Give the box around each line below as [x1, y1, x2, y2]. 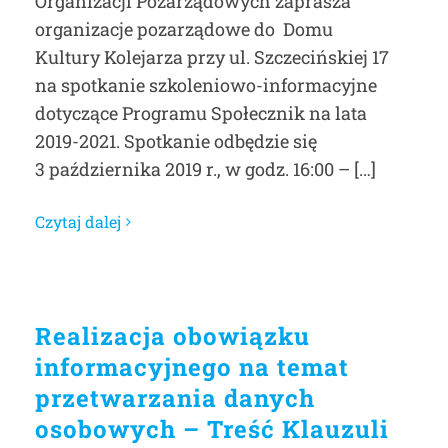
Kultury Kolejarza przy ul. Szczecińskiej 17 [35, 45, 389, 69]
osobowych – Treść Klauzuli [35, 413, 389, 445]
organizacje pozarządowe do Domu [35, 17, 333, 41]
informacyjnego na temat [35, 351, 349, 383]
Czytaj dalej [35, 211, 121, 232]
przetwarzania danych [35, 382, 315, 414]
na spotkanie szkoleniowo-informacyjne [35, 73, 377, 97]
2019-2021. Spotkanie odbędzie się [35, 129, 317, 153]
